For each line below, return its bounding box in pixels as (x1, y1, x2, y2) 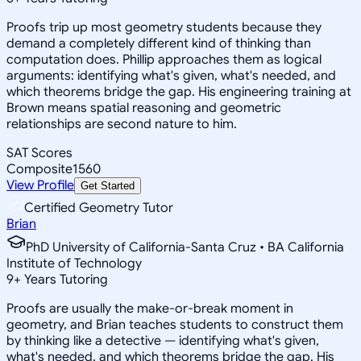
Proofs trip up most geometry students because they (6, 19, 322, 35)
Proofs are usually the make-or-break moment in (6, 300, 293, 317)
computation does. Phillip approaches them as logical (6, 51, 322, 68)
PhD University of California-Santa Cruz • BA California (26, 239, 344, 255)
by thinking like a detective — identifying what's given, (6, 332, 319, 349)
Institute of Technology (6, 255, 142, 272)
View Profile (6, 176, 74, 193)
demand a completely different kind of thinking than (6, 35, 311, 52)
